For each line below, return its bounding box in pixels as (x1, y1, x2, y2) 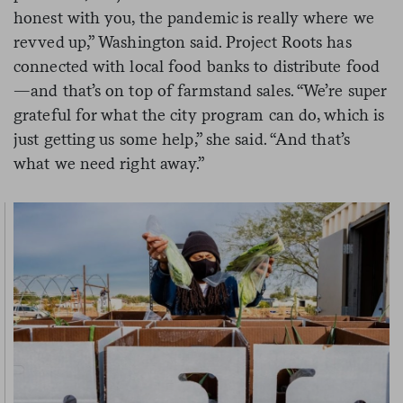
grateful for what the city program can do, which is (13, 104, 385, 124)
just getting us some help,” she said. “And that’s (13, 129, 350, 148)
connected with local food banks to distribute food (13, 56, 381, 76)
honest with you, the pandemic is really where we (13, 7, 374, 27)
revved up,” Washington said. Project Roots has (13, 31, 352, 51)
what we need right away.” (13, 153, 205, 173)
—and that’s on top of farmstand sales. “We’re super (13, 80, 387, 100)
